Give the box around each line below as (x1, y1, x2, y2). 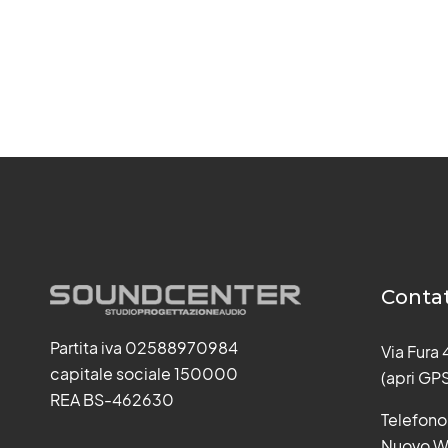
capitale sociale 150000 (50, 362, 238, 384)
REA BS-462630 (50, 388, 174, 410)
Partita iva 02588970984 (50, 336, 238, 358)
